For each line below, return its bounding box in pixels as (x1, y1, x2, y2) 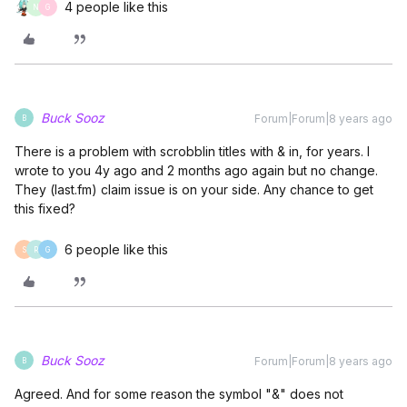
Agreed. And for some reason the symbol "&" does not (15, 386, 343, 402)
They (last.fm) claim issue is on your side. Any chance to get (15, 182, 373, 197)
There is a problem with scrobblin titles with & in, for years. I (15, 144, 370, 159)
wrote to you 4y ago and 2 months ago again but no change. (15, 163, 378, 178)
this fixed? (15, 201, 75, 216)
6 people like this (65, 242, 168, 257)
